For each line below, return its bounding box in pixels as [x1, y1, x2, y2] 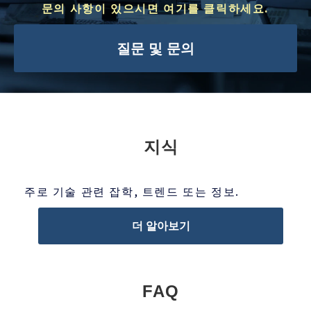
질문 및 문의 [117, 40, 194, 56]
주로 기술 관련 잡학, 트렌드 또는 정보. [24, 183, 239, 200]
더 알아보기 [131, 219, 190, 232]
